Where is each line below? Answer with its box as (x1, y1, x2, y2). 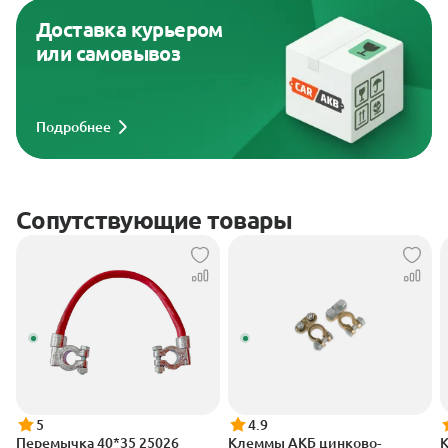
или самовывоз (36, 42, 181, 66)
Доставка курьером (36, 18, 223, 42)
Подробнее (36, 119, 111, 136)
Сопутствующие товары (16, 207, 293, 235)
